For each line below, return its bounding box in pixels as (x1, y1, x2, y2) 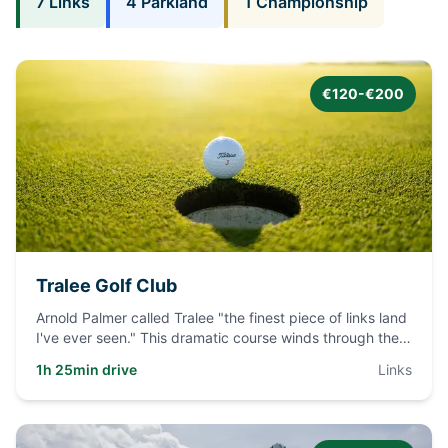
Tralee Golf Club (36, 275, 177, 296)
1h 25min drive (36, 361, 137, 378)
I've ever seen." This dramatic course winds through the (36, 329, 399, 346)
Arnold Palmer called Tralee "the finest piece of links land (36, 309, 407, 326)
